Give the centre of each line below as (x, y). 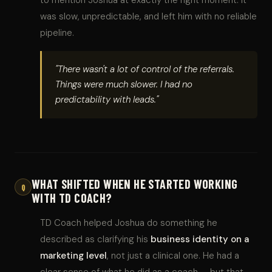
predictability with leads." (107, 99)
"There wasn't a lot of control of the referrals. (145, 69)
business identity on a (200, 239)
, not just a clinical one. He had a (173, 255)
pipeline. (57, 32)
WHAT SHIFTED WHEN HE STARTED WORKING (135, 184)
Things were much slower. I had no (124, 84)
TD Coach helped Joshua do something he (129, 223)
